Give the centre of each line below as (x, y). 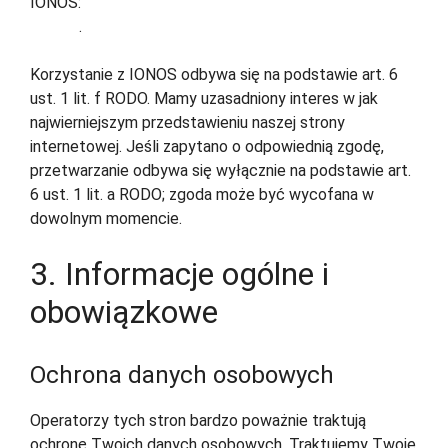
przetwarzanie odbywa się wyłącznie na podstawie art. (220, 171)
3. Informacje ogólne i (179, 274)
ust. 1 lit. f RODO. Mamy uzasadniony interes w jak (204, 99)
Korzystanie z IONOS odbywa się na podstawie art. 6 (214, 75)
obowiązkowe (124, 312)
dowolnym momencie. (106, 219)
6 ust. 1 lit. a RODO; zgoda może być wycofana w (202, 195)
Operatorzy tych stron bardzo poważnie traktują (198, 421)
